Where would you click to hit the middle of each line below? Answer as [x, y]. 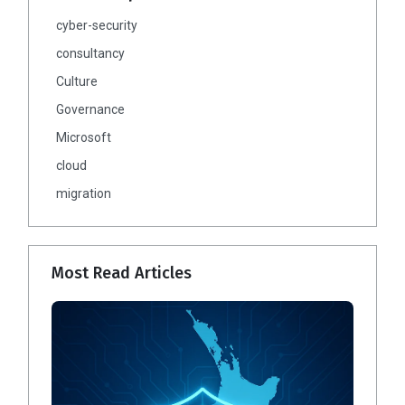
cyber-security [97, 25]
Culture [77, 81]
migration [84, 193]
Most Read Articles [122, 273]
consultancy [90, 53]
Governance [90, 109]
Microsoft [84, 137]
